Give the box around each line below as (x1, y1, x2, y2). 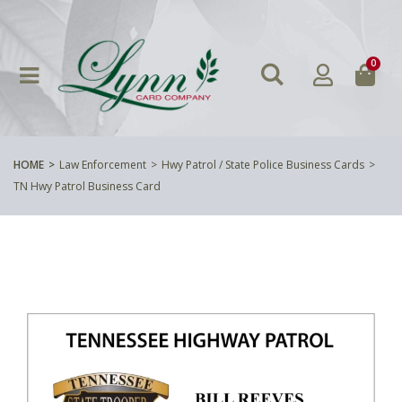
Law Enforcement (59, 156, 146, 172)
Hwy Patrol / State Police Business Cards (162, 156, 364, 172)
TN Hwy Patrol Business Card (13, 178, 161, 194)
